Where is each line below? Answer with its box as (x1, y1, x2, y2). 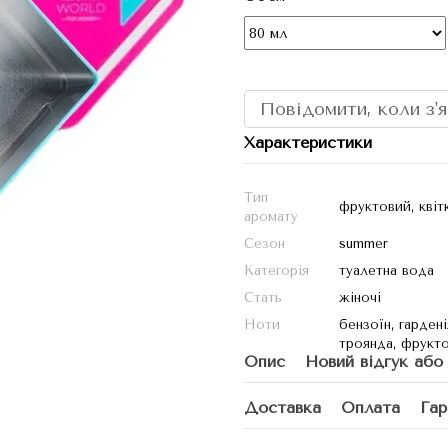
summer (339, 236, 388, 251)
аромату (244, 209, 298, 224)
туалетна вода (339, 263, 434, 278)
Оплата (341, 398, 400, 417)
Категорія (244, 263, 309, 278)
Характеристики (244, 133, 372, 152)
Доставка (244, 398, 321, 417)
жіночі (339, 290, 381, 305)
